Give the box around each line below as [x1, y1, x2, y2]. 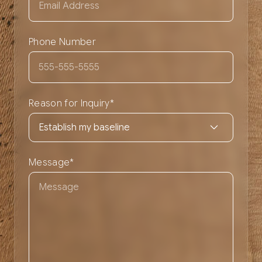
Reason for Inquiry [29, 98, 110, 110]
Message [29, 156, 70, 168]
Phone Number [29, 36, 96, 49]
